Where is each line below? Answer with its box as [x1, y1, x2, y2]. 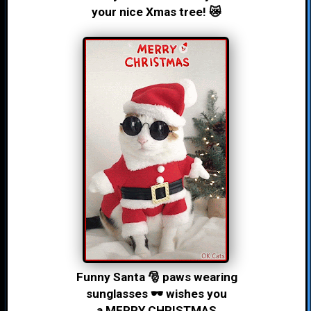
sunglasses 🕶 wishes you [86, 287, 227, 301]
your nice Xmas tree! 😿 [92, 5, 221, 19]
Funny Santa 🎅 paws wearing [76, 270, 237, 284]
